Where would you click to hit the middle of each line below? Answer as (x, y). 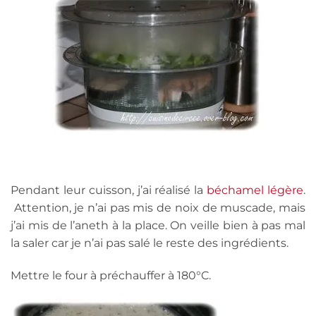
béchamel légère (255, 190)
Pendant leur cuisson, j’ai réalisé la (109, 190)
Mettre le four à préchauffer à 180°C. (111, 275)
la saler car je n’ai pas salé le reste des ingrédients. (150, 243)
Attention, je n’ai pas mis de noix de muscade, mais (158, 207)
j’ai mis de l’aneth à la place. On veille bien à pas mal (158, 225)
